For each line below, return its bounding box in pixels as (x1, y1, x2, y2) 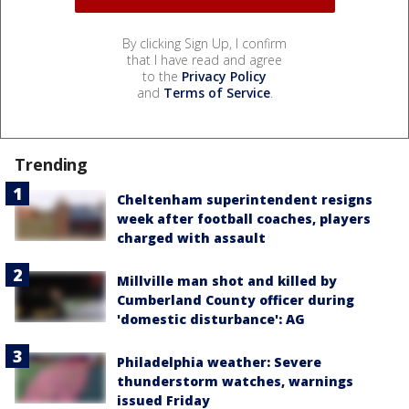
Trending (15, 152, 89, 175)
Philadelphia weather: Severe (117, 352, 321, 371)
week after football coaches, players (117, 209, 371, 227)
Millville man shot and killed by (117, 271, 337, 289)
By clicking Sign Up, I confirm (122, 34, 287, 52)
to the (142, 67, 182, 85)
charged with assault (117, 228, 266, 246)
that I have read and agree (127, 50, 282, 68)
